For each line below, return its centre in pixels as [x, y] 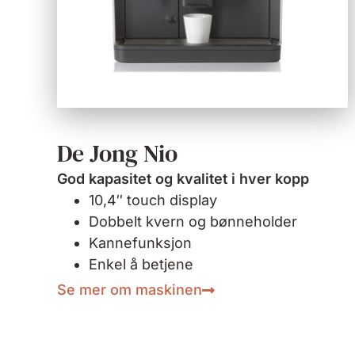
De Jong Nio [117, 154]
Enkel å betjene [141, 265]
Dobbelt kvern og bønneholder [193, 222]
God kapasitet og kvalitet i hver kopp [183, 179]
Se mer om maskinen [130, 290]
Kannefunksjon [140, 243]
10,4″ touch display [153, 200]
